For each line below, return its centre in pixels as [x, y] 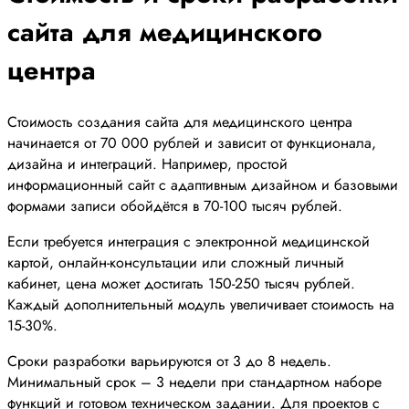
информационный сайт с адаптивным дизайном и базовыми [203, 185]
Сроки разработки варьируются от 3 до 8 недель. [169, 362]
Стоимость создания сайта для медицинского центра [180, 122]
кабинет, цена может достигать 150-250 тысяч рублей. [181, 284]
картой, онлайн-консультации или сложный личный [176, 263]
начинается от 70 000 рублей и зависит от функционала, [192, 143]
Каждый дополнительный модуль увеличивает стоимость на [201, 305]
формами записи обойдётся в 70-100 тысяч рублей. [175, 206]
